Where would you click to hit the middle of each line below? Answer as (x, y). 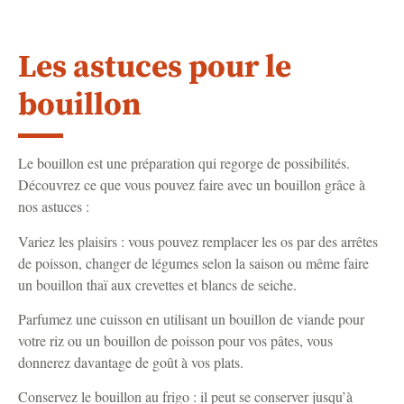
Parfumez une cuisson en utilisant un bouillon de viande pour (191, 319)
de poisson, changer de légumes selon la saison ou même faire (193, 262)
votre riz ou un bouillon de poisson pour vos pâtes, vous (175, 341)
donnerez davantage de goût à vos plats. (131, 363)
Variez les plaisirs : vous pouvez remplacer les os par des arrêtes (198, 241)
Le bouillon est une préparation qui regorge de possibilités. (184, 163)
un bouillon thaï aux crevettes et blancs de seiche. (157, 284)
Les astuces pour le (155, 68)
